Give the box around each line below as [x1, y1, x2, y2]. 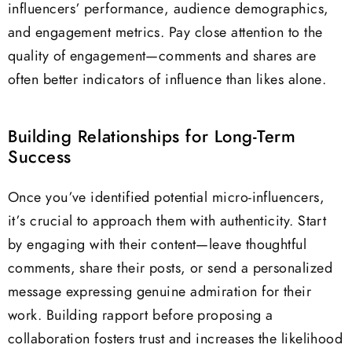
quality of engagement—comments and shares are [8, 49, 317, 64]
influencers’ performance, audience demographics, [8, 2, 329, 17]
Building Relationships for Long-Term [8, 129, 296, 146]
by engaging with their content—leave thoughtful [8, 237, 307, 252]
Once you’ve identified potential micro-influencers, [8, 190, 324, 205]
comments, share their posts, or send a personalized [8, 261, 332, 276]
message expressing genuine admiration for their [8, 284, 312, 299]
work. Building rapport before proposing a [8, 308, 273, 323]
